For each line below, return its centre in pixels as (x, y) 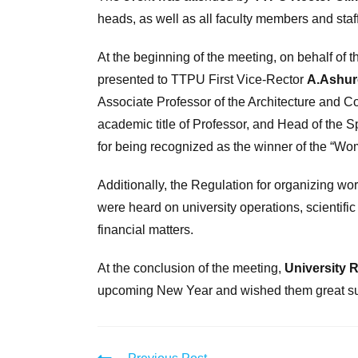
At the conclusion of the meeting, (191, 268)
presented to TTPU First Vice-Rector (202, 80)
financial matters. (145, 230)
